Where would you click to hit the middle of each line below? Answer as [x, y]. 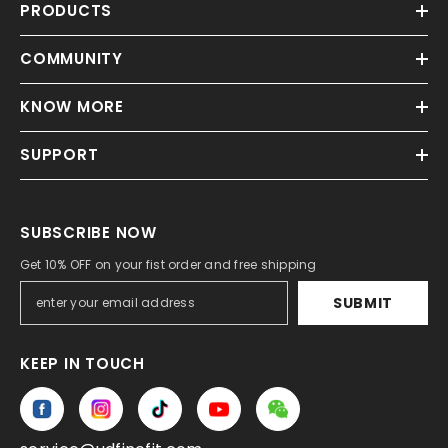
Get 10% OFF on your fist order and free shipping [168, 265]
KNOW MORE [72, 107]
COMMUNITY [71, 59]
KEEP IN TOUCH [82, 364]
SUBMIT [363, 303]
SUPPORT [59, 155]
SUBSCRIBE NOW [88, 233]
